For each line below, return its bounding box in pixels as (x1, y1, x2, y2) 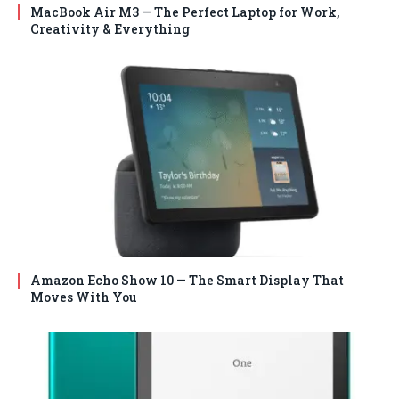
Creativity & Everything (30, 20, 190, 37)
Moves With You (30, 288, 137, 305)
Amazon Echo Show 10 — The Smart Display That (30, 271, 344, 289)
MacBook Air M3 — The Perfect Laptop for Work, (30, 3, 339, 20)
